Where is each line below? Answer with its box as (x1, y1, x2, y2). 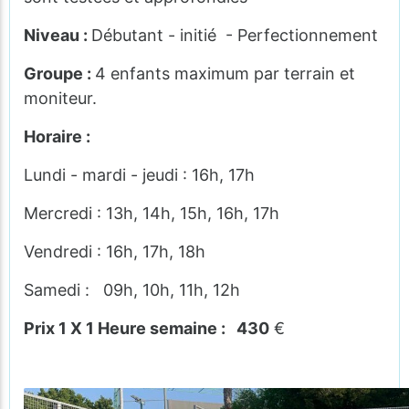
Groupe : (24, 64, 95, 83)
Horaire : (24, 127, 90, 146)
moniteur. (24, 89, 97, 108)
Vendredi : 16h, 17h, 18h (24, 242, 205, 261)
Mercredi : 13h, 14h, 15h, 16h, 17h (24, 204, 279, 223)
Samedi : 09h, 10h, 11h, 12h (24, 280, 240, 299)
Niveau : (24, 26, 91, 45)
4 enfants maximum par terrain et (95, 64, 355, 83)
